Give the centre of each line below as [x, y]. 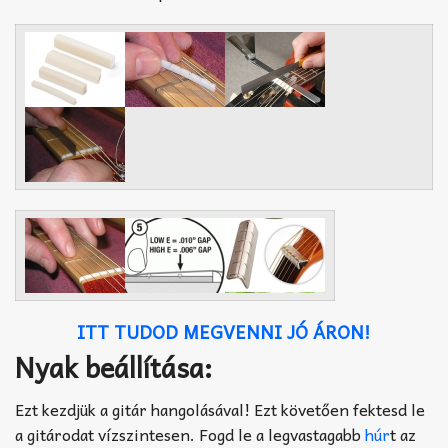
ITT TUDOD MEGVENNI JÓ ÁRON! [224, 332]
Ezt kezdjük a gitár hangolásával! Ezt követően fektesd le [220, 408]
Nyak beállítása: [113, 367]
